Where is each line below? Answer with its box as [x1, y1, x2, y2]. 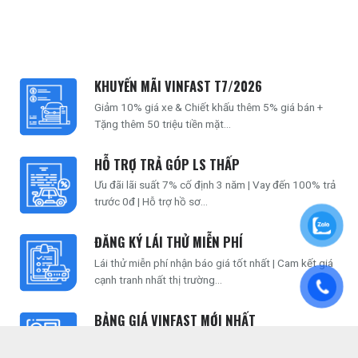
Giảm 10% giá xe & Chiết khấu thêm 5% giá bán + [93, 100, 323, 113]
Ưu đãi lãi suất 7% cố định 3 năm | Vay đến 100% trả [93, 178, 336, 192]
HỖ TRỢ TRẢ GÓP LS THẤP [93, 153, 240, 174]
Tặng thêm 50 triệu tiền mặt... [93, 117, 231, 130]
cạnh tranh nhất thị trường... [93, 272, 222, 286]
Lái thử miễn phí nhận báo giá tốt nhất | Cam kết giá [93, 256, 333, 269]
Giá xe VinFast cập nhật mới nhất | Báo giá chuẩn [93, 334, 320, 348]
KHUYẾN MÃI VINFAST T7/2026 [93, 76, 262, 97]
